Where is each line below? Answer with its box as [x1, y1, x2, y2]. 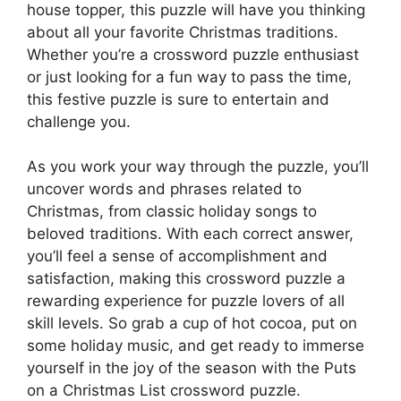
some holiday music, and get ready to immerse [27, 337, 364, 354]
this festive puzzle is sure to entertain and [27, 90, 329, 108]
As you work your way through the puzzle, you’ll [27, 158, 369, 175]
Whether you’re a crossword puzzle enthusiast [27, 45, 359, 64]
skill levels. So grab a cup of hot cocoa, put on [27, 314, 357, 332]
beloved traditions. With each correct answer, [27, 225, 354, 243]
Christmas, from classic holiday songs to [27, 202, 317, 220]
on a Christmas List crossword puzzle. [27, 381, 301, 399]
